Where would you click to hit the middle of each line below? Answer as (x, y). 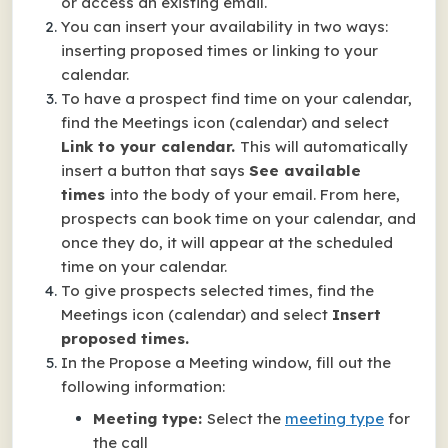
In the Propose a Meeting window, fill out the (226, 362)
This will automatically (324, 146)
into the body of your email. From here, (255, 194)
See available (305, 170)
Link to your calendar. (150, 146)
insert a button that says (155, 170)
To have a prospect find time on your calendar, (236, 98)
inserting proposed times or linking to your (219, 50)
